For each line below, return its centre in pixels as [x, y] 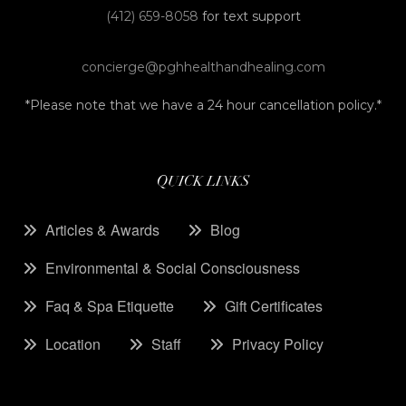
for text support [251, 17]
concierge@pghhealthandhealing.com [203, 68]
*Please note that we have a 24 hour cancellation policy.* [203, 106]
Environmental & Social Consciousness [173, 268]
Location [73, 344]
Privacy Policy [278, 344]
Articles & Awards [102, 230]
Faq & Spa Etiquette [110, 306]
